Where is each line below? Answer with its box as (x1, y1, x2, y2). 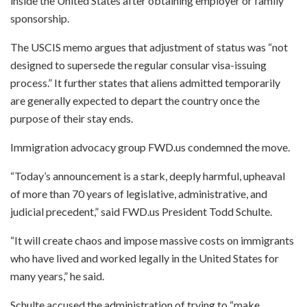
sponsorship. (10, 11, 69, 25)
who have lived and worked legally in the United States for (10, 251, 279, 265)
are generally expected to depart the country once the (10, 93, 260, 107)
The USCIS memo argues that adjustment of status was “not (10, 40, 288, 53)
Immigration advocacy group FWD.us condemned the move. (10, 140, 290, 153)
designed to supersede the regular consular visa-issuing (10, 58, 267, 71)
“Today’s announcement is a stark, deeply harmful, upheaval (10, 169, 285, 182)
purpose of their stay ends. (10, 111, 133, 125)
